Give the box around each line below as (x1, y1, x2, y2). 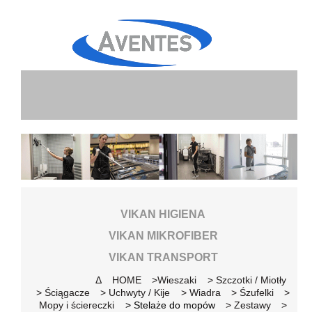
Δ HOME (95, 274, 142, 286)
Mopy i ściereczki (39, 299, 115, 311)
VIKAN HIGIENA (120, 208, 206, 220)
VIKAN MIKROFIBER (108, 229, 218, 242)
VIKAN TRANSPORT (108, 251, 218, 264)
